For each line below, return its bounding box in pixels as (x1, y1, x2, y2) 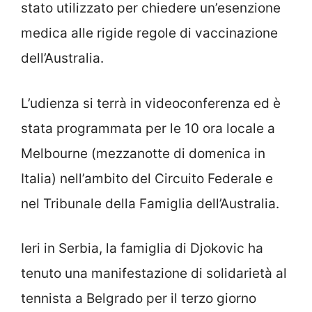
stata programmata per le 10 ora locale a (21, 120, 275, 136)
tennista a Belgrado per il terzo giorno (21, 290, 256, 307)
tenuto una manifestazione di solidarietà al (21, 265, 287, 282)
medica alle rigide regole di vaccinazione (21, 25, 278, 42)
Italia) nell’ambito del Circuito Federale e (21, 170, 273, 187)
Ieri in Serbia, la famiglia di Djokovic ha (21, 240, 263, 257)
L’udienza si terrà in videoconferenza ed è (21, 95, 281, 111)
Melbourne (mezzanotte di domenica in (21, 145, 265, 162)
